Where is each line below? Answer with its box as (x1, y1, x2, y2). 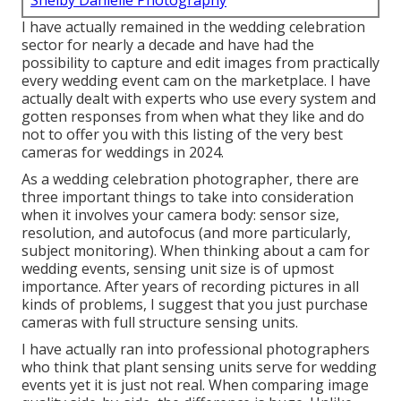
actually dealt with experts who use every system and (21, 89, 376, 109)
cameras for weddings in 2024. (21, 142, 224, 163)
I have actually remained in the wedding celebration (21, 17, 365, 38)
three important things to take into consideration (21, 187, 354, 208)
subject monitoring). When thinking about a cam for (21, 241, 370, 261)
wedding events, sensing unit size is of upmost (21, 259, 334, 279)
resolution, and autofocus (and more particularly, (21, 223, 351, 243)
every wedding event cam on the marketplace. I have (21, 71, 371, 91)
